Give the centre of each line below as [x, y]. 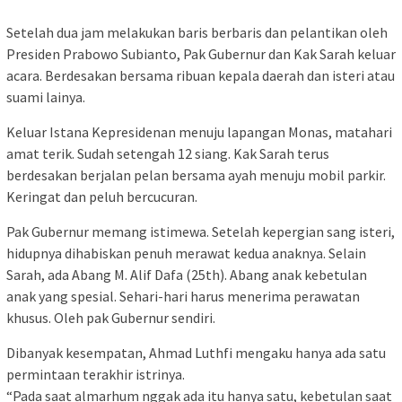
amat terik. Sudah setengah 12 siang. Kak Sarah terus [168, 154]
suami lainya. [46, 97]
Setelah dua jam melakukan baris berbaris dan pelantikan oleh [197, 33]
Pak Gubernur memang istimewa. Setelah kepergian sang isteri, [201, 232]
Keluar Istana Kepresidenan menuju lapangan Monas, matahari [199, 132]
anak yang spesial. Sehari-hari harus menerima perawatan [183, 297]
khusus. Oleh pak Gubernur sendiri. [111, 318]
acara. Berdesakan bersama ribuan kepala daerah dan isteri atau [201, 76]
